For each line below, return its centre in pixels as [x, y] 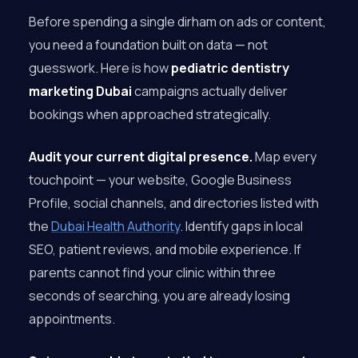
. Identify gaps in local [241, 226]
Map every [284, 157]
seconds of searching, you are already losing [159, 296]
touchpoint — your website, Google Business [160, 180]
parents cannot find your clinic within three [152, 272]
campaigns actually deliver [210, 91]
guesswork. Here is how [100, 68]
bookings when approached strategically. [150, 114]
